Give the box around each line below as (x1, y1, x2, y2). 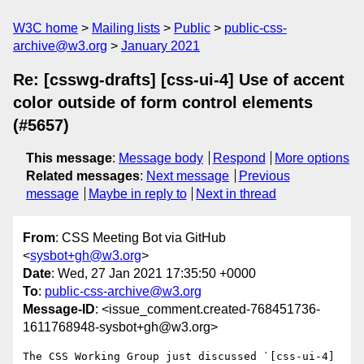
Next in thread (196, 187, 277, 201)
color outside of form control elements (13, 93, 313, 111)
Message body (119, 151, 203, 165)
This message (26, 151, 112, 165)
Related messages (26, 169, 140, 183)
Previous (238, 169, 290, 183)
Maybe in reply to (88, 187, 187, 201)
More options (275, 151, 350, 165)
